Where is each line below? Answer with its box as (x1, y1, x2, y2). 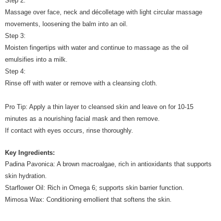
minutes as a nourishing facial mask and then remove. (5, 114, 160, 122)
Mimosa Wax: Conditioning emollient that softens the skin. (5, 196, 174, 204)
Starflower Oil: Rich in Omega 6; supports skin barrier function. (5, 184, 184, 192)
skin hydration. (5, 172, 47, 180)
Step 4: (5, 67, 26, 75)
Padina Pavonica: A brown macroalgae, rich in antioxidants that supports (5, 160, 212, 168)
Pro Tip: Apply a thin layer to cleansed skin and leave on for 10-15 (5, 103, 193, 110)
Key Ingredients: (5, 148, 55, 156)
